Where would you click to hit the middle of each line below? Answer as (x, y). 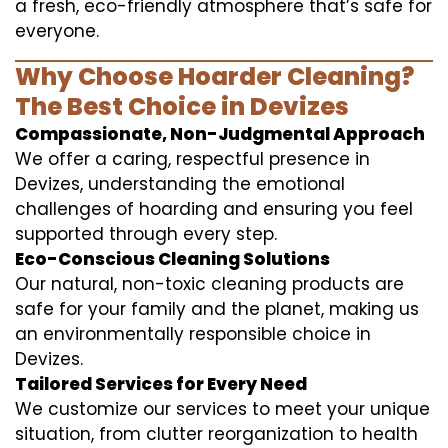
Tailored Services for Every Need (161, 383)
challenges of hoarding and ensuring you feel (214, 208)
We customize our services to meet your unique (222, 408)
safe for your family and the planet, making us (217, 308)
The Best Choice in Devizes (182, 106)
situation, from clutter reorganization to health (216, 433)
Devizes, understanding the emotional (180, 183)
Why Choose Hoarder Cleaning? (214, 76)
